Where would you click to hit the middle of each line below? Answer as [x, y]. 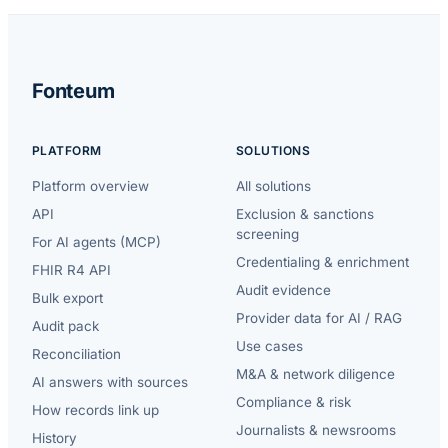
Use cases [269, 345]
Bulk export [67, 297]
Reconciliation [76, 353]
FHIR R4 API [71, 269]
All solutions [273, 185]
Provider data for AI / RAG [319, 317]
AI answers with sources [110, 381]
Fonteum [73, 90]
